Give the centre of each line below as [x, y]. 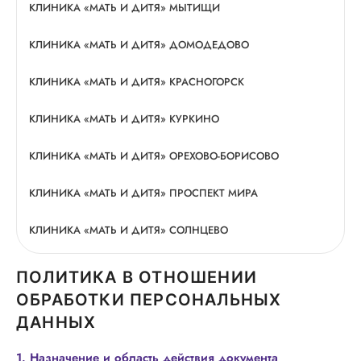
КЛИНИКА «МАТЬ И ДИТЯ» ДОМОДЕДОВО [139, 45]
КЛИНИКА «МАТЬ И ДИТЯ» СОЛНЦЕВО [129, 230]
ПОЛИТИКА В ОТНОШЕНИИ [137, 277]
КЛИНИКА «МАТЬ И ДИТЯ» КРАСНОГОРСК [137, 82]
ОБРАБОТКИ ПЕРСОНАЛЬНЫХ [149, 300]
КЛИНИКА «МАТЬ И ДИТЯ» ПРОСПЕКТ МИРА [143, 193]
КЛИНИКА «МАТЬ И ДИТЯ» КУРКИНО [124, 119]
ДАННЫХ [56, 322]
